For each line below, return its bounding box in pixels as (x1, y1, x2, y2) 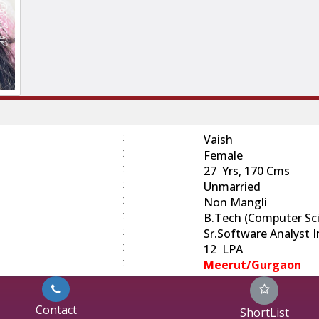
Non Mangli (204, 194, 267, 210)
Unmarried (204, 178, 261, 194)
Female (204, 147, 243, 163)
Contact (35, 301, 77, 318)
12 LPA (204, 241, 243, 257)
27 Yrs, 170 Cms (204, 162, 290, 179)
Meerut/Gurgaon (204, 256, 301, 273)
